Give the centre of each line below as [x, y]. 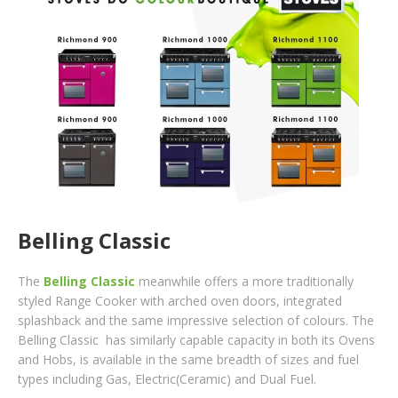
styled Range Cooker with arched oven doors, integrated [180, 300]
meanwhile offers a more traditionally [244, 281]
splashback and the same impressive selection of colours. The [196, 320]
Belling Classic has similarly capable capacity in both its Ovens [196, 339]
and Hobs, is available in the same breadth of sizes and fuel [188, 359]
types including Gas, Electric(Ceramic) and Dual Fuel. [167, 378]
